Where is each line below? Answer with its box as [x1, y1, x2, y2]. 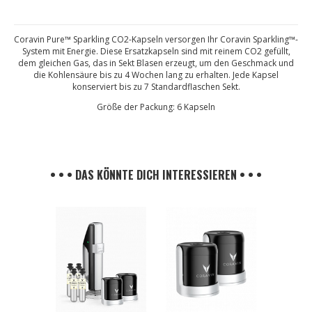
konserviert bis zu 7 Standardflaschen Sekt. [72, 81, 240, 93]
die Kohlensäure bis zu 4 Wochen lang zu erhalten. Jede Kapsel [33, 69, 279, 81]
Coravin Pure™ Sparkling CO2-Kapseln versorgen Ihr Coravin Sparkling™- [14, 33, 298, 45]
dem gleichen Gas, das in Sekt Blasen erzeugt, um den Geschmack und [18, 57, 294, 69]
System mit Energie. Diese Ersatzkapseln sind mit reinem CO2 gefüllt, [22, 45, 290, 57]
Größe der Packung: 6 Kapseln [97, 101, 215, 113]
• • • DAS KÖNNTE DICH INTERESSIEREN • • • [50, 166, 262, 183]
